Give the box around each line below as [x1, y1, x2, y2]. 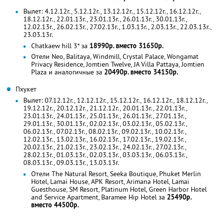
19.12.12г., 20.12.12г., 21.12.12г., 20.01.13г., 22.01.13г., [23, 103, 187, 112]
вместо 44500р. [31, 200, 79, 209]
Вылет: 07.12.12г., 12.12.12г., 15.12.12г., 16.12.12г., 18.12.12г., [23, 95, 207, 105]
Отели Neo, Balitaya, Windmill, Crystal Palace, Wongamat [31, 52, 199, 61]
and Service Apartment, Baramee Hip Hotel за [31, 192, 167, 201]
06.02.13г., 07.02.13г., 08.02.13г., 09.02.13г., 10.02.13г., [23, 127, 186, 136]
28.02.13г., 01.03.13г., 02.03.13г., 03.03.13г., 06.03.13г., [23, 150, 187, 159]
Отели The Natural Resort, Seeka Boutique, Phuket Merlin [31, 169, 201, 178]
